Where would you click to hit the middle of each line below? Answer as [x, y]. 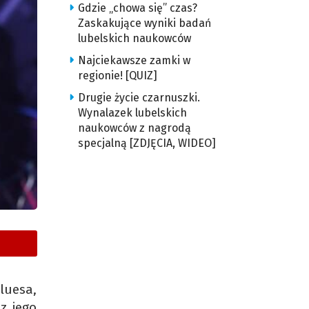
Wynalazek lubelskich [132, 113]
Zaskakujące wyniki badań [144, 23]
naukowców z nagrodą [134, 128]
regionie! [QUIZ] [117, 76]
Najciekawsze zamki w [134, 60]
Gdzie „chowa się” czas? [137, 8]
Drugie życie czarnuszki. [139, 98]
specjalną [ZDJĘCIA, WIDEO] [147, 143]
